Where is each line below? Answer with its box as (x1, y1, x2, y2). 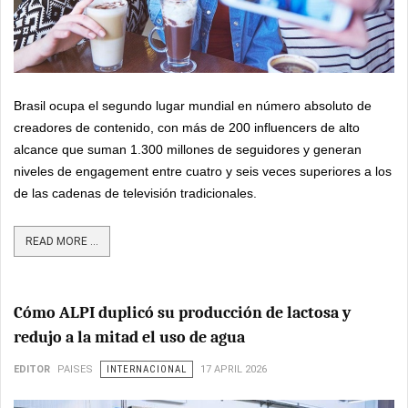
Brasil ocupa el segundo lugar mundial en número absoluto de (14, 97, 372, 113)
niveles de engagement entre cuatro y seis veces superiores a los (14, 163, 392, 178)
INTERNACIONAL (107, 362, 187, 375)
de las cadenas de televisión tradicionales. (14, 185, 257, 200)
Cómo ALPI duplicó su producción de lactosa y (14, 302, 351, 322)
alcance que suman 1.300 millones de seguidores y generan (14, 141, 362, 157)
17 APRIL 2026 (200, 362, 267, 375)
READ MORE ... (25, 234, 98, 248)
